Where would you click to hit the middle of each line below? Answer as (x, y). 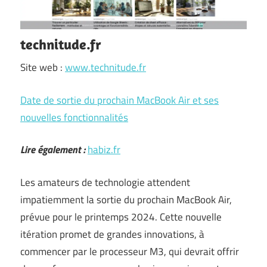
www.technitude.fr (105, 67)
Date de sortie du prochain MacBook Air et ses (119, 100)
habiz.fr (104, 150)
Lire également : (53, 150)
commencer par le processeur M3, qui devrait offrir (130, 251)
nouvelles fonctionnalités (74, 117)
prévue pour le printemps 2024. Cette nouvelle (121, 217)
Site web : (43, 67)
